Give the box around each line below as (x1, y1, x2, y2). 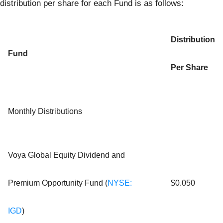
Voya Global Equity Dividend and (8, 150, 125, 159)
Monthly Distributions (8, 107, 82, 115)
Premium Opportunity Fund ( (8, 178, 108, 187)
